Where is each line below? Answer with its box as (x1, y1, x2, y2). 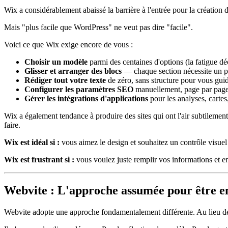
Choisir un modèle (24, 58, 88, 67)
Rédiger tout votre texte (24, 76, 106, 85)
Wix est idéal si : (4, 138, 60, 147)
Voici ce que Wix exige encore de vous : (4, 40, 133, 49)
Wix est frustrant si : (4, 155, 74, 164)
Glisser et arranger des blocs (24, 67, 122, 76)
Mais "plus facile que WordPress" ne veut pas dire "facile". (4, 23, 193, 32)
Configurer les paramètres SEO (24, 85, 133, 94)
